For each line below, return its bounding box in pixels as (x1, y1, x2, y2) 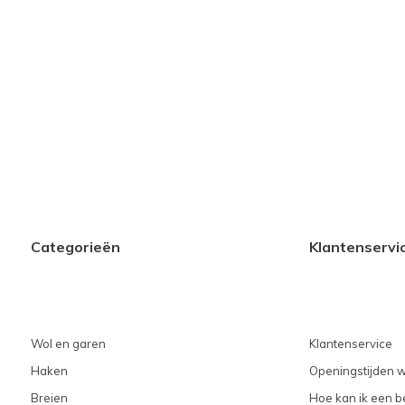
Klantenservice (308, 336, 392, 352)
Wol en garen (31, 336, 106, 352)
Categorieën (31, 238, 120, 257)
